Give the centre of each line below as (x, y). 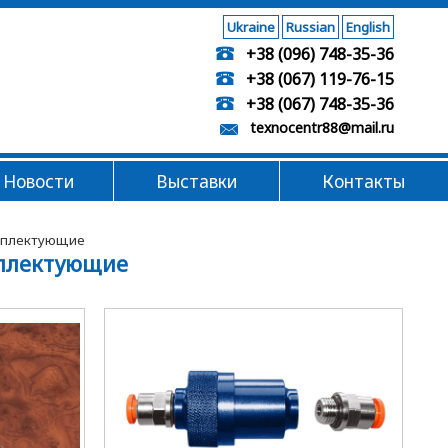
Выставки (196, 181)
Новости (38, 181)
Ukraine (251, 27)
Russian (311, 27)
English (368, 27)
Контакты (363, 181)
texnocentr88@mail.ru (322, 127)
